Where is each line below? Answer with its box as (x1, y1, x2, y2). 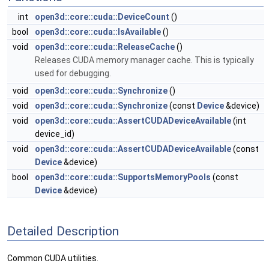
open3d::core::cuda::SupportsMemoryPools (35, 172, 211, 182)
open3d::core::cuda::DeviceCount (35, 11, 169, 22)
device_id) (35, 128, 74, 139)
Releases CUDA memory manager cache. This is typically (35, 55, 254, 65)
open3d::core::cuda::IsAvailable (35, 26, 161, 37)
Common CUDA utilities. (7, 253, 98, 263)
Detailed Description (7, 224, 119, 239)
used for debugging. (35, 68, 111, 78)
